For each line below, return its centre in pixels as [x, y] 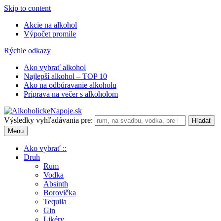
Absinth [56, 184]
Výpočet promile [50, 34]
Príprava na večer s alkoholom [71, 94]
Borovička [60, 193]
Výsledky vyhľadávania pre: [48, 120]
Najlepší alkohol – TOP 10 [65, 76]
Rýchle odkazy [27, 51]
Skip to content [27, 8]
